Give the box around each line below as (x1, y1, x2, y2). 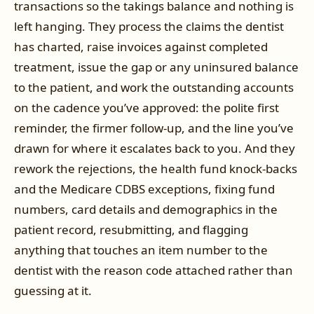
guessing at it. (14, 282, 92, 299)
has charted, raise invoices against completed (14, 38, 268, 55)
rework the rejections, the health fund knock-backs (14, 160, 297, 177)
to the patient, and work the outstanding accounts (14, 78, 294, 95)
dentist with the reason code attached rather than (14, 261, 293, 278)
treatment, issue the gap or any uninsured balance (14, 58, 299, 75)
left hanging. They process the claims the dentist (14, 18, 284, 34)
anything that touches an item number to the (14, 241, 268, 258)
